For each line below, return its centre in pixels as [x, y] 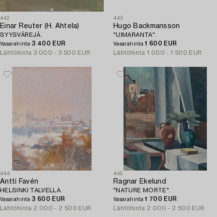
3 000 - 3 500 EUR [62, 53]
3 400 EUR [49, 44]
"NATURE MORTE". [142, 190]
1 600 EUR [161, 44]
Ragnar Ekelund [140, 182]
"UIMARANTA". [135, 35]
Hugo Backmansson [147, 26]
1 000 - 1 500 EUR [174, 53]
